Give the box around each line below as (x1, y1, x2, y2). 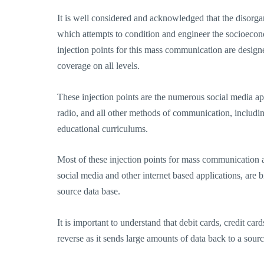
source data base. (57, 186, 120, 197)
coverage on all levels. (57, 61, 140, 71)
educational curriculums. (57, 123, 148, 134)
